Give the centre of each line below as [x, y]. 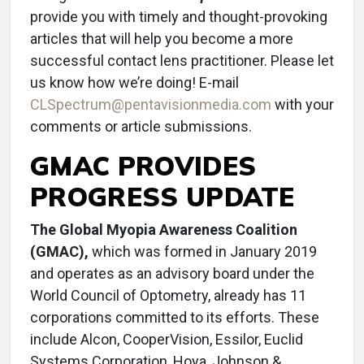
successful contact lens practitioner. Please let [182, 61]
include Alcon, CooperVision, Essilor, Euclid [167, 339]
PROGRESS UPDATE [162, 197]
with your [303, 104]
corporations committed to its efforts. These [175, 317]
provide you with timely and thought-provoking [179, 17]
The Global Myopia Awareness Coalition [164, 230]
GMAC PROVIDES [143, 166]
